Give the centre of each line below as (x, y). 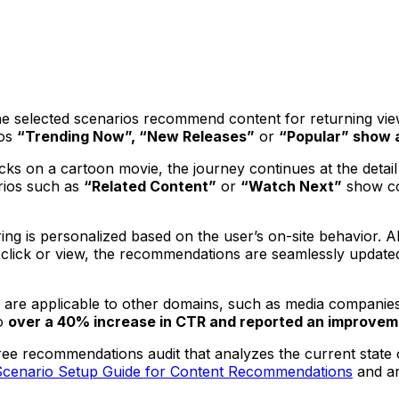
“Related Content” (150, 186)
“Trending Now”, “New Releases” (136, 136)
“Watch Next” (291, 186)
